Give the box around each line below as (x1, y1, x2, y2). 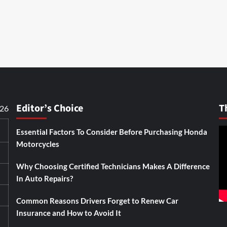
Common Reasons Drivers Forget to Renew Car (16, 196, 178, 205)
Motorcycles (16, 139, 59, 148)
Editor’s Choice (16, 101, 83, 116)
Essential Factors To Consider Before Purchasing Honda (16, 127, 207, 136)
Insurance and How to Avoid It (16, 208, 121, 217)
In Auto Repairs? (16, 174, 73, 183)
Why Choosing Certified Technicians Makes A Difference (16, 162, 210, 171)
